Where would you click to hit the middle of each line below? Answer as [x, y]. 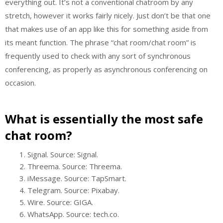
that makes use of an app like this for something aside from [107, 29]
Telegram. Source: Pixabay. [73, 190]
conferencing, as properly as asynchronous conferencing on [106, 69]
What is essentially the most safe [104, 119]
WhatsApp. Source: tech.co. [73, 214]
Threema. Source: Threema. [75, 166]
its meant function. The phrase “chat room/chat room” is [101, 42]
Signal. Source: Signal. [63, 154]
